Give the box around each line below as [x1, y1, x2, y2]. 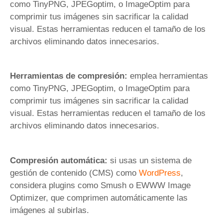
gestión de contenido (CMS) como [10, 168, 139, 178]
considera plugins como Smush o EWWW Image [10, 180, 191, 190]
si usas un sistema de [108, 155, 192, 165]
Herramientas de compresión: [10, 71, 127, 81]
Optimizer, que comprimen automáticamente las [10, 193, 188, 203]
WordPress [139, 168, 181, 178]
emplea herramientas [127, 71, 208, 81]
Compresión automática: [10, 155, 108, 165]
